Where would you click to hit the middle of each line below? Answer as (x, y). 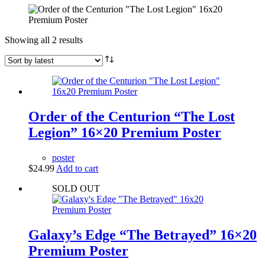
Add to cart (77, 168)
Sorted (94, 39)
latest (92, 61)
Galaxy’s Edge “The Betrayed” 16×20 (143, 235)
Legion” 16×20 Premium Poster (125, 132)
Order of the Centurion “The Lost (132, 116)
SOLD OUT (76, 188)
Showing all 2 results (44, 40)
